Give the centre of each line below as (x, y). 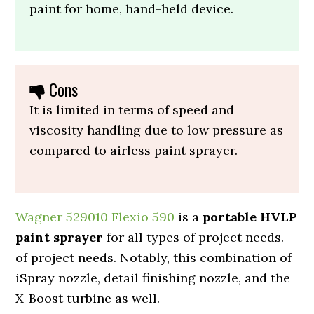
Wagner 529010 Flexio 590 (95, 217)
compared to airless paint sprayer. (134, 151)
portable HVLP (250, 217)
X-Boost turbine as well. (88, 299)
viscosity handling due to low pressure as (157, 130)
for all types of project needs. (194, 238)
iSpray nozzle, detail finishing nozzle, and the (153, 278)
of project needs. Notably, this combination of (154, 258)
